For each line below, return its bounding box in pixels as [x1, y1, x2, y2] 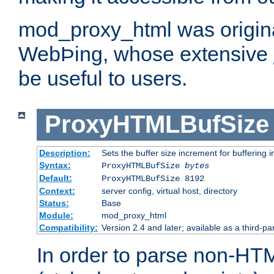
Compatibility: [39, 222, 98, 232]
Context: [39, 185, 75, 196]
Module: [39, 210, 73, 220]
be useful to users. [18, 67, 187, 91]
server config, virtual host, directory [101, 185, 237, 196]
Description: [39, 147, 91, 158]
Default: [39, 172, 72, 183]
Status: [39, 198, 69, 208]
